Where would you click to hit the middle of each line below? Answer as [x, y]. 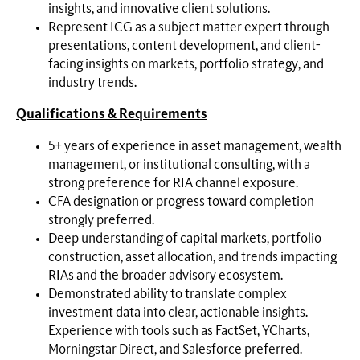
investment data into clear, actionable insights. [178, 312]
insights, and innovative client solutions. [159, 8]
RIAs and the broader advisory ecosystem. [166, 275]
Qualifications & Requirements [112, 115]
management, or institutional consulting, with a [179, 164]
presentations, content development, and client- [184, 45]
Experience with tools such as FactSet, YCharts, [179, 331]
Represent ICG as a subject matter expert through [189, 27]
